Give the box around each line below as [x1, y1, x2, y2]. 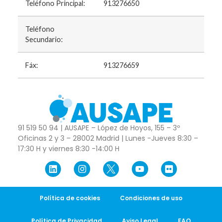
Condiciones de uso [120, 194, 182, 203]
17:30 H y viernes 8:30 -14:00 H [17, 143, 119, 154]
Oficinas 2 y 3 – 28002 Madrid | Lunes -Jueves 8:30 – [17, 133, 198, 143]
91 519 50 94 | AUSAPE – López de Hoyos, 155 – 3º [17, 122, 180, 133]
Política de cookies [40, 194, 100, 203]
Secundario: [25, 35, 63, 44]
